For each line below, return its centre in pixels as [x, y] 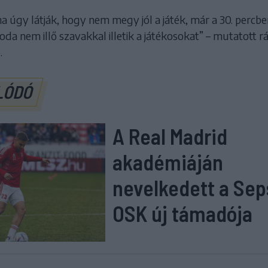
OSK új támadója [183, 214]
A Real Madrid [170, 136]
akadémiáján [168, 162]
